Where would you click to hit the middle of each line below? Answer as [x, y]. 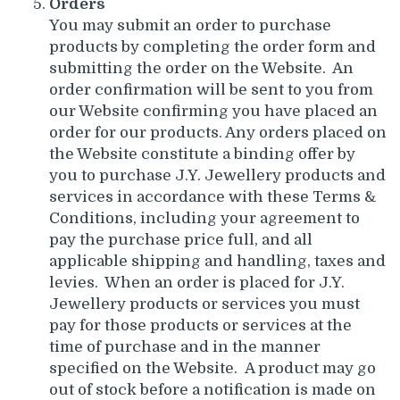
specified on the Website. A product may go [212, 368]
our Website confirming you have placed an [213, 111]
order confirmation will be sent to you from [211, 89]
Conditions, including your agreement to [204, 218]
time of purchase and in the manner [185, 346]
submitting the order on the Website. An [201, 68]
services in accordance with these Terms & [212, 196]
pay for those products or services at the [200, 325]
